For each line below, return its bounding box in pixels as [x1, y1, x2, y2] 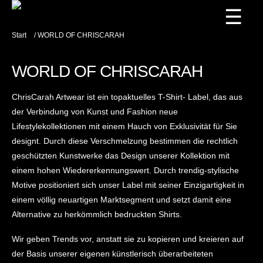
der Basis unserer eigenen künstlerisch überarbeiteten [11, 249, 213, 259]
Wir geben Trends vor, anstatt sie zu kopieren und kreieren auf [11, 234, 244, 244]
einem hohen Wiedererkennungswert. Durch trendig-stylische [11, 166, 239, 176]
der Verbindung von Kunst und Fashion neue [11, 107, 178, 117]
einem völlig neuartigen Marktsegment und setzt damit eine [11, 195, 231, 205]
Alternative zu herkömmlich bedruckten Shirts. [11, 210, 182, 220]
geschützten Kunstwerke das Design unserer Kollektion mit [11, 151, 230, 161]
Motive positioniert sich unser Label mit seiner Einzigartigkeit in [11, 180, 244, 190]
